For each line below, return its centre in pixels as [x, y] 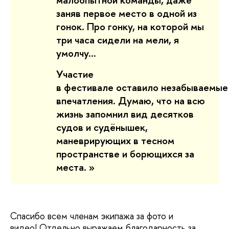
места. [73, 167]
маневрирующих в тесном [115, 140]
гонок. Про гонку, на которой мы [130, 27]
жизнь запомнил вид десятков [125, 113]
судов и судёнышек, [102, 127]
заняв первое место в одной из [127, 13]
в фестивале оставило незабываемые [142, 87]
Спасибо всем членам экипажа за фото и [92, 216]
